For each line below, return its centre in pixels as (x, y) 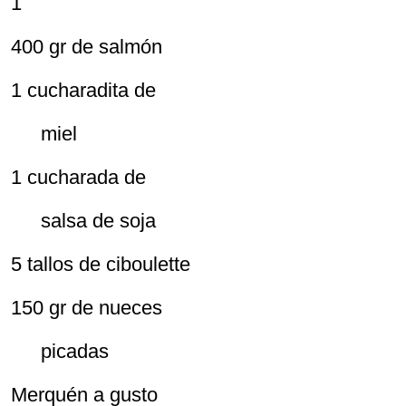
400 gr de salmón (87, 47)
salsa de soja (83, 221)
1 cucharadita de (83, 90)
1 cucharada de (78, 177)
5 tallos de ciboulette (101, 264)
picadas (60, 351)
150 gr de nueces (87, 308)
